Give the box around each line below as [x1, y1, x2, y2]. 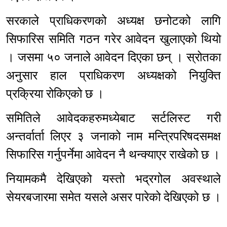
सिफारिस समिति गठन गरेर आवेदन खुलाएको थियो [6, 32, 221, 47]
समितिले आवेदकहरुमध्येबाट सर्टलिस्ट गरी [6, 111, 221, 126]
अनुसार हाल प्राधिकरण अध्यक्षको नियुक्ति [6, 68, 221, 83]
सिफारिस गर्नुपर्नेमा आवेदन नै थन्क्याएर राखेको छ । [6, 147, 220, 162]
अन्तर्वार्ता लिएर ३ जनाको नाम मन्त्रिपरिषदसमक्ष [6, 129, 221, 144]
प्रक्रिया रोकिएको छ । [6, 87, 110, 101]
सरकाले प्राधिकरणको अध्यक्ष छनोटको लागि [6, 14, 221, 28]
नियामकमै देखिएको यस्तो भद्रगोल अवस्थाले [6, 172, 221, 186]
